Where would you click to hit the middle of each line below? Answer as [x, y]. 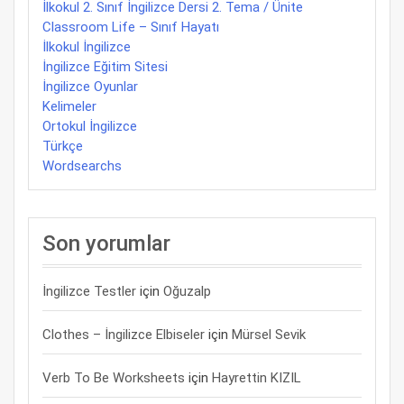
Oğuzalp [187, 291]
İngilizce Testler [89, 291]
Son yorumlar [106, 243]
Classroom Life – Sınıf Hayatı [131, 27]
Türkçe [63, 146]
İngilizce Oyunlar [90, 87]
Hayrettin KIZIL [257, 378]
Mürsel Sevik [269, 335]
